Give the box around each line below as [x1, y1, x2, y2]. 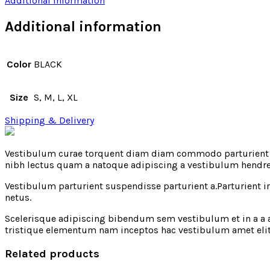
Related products [5, 246, 99, 260]
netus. [5, 191, 31, 203]
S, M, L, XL [34, 91, 78, 103]
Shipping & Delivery [5, 114, 94, 126]
